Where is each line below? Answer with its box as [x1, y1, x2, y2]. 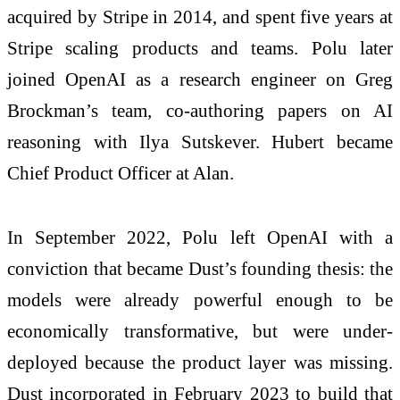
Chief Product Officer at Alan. [7, 162, 234, 184]
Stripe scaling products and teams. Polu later [7, 37, 393, 59]
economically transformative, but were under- [7, 321, 393, 342]
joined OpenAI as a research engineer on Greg [7, 69, 393, 90]
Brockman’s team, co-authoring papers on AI [7, 100, 393, 121]
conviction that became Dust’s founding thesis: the [7, 258, 393, 279]
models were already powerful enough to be [7, 289, 393, 311]
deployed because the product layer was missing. [7, 352, 393, 373]
